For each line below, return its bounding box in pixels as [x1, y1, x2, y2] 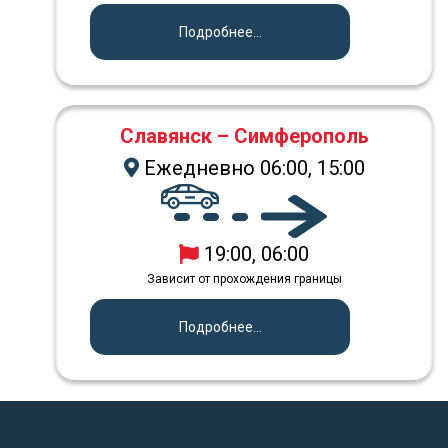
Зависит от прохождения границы [146, 272, 342, 287]
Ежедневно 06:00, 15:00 [138, 156, 365, 181]
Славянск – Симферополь [119, 124, 369, 149]
